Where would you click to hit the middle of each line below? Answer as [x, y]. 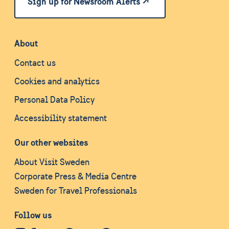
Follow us [33, 215]
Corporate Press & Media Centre [75, 176]
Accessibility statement [61, 118]
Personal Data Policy [54, 100]
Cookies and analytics [57, 81]
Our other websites [51, 142]
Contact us [35, 63]
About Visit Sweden [52, 162]
